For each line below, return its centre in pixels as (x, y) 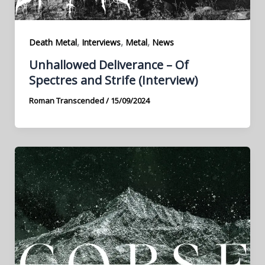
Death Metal (53, 43)
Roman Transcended (67, 101)
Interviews (101, 43)
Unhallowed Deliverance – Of (109, 65)
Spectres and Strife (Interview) (113, 80)
